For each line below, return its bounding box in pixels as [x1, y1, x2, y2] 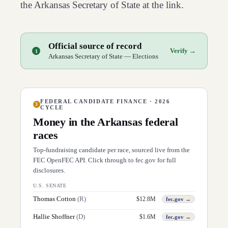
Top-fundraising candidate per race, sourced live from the [33, 146, 190, 154]
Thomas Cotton [33, 195, 76, 203]
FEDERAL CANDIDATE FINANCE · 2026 [40, 98, 170, 104]
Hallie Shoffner [33, 213, 75, 220]
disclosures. [33, 166, 65, 174]
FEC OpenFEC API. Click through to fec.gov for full [33, 156, 176, 164]
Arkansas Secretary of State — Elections [48, 52, 158, 60]
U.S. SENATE [33, 183, 67, 188]
